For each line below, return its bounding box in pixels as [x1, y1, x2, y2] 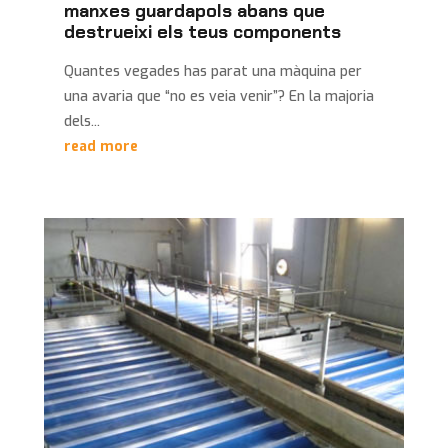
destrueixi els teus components [63, 19, 341, 44]
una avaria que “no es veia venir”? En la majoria [63, 86, 374, 106]
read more [63, 136, 138, 156]
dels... [63, 111, 100, 131]
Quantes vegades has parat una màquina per [63, 61, 362, 81]
